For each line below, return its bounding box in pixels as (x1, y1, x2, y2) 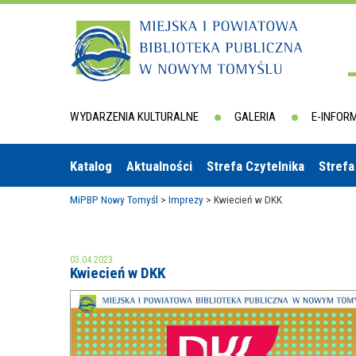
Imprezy (168, 193, 203, 206)
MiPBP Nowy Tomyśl (70, 193, 158, 206)
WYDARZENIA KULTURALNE (70, 110, 199, 124)
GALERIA (234, 110, 276, 124)
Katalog (70, 158, 112, 174)
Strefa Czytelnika (207, 158, 304, 174)
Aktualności (126, 158, 192, 174)
